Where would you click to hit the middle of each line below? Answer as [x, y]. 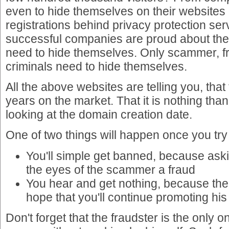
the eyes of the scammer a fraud [111, 170]
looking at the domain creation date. [99, 114]
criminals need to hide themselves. [96, 66]
